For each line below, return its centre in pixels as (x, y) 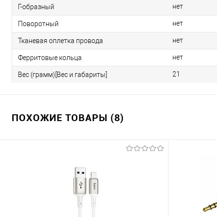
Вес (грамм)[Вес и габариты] (62, 74)
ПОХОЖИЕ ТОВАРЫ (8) (68, 117)
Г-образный (36, 7)
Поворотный (38, 23)
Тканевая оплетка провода (61, 40)
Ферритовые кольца (50, 57)
